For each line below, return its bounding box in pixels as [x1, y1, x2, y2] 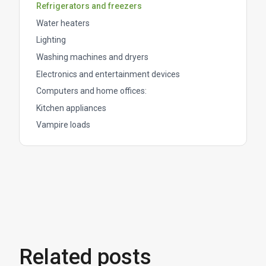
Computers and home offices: [36, 86, 147, 96]
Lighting [36, 35, 66, 45]
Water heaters [36, 18, 90, 28]
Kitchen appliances [36, 103, 106, 113]
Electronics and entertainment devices [36, 69, 180, 79]
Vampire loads [36, 120, 90, 130]
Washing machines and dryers [36, 52, 148, 62]
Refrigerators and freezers [36, 1, 142, 11]
